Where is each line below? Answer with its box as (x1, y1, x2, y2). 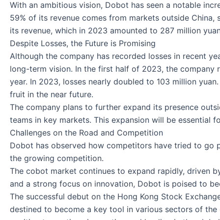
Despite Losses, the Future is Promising (10, 38, 156, 48)
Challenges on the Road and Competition (10, 127, 163, 137)
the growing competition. (10, 153, 104, 163)
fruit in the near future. (10, 89, 93, 99)
